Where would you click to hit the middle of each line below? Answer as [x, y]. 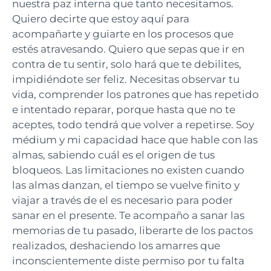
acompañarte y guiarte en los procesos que [123, 34]
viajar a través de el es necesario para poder [122, 200]
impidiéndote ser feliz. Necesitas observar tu [126, 79]
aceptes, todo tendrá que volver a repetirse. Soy [133, 125]
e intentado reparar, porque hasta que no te [124, 109]
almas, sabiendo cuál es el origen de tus [113, 155]
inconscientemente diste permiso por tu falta [128, 261]
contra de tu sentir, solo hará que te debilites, [127, 64]
